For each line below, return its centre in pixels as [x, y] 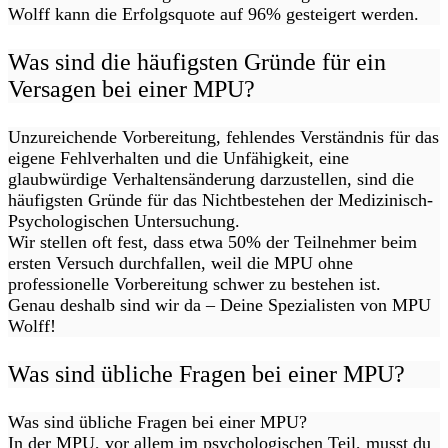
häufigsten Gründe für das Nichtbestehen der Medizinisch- [220, 200]
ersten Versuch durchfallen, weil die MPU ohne [180, 263]
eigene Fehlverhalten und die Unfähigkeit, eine [178, 158]
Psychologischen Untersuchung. [124, 221]
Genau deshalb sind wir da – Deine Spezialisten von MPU [219, 305]
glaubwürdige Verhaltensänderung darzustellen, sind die [211, 179]
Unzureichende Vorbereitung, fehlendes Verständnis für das [223, 137]
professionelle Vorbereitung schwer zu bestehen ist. [194, 284]
